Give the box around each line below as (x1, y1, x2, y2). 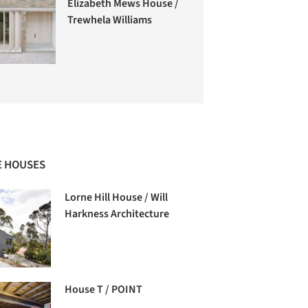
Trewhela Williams (67, 12, 153, 28)
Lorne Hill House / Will (65, 190, 168, 206)
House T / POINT (65, 282, 143, 298)
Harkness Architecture (65, 206, 170, 222)
